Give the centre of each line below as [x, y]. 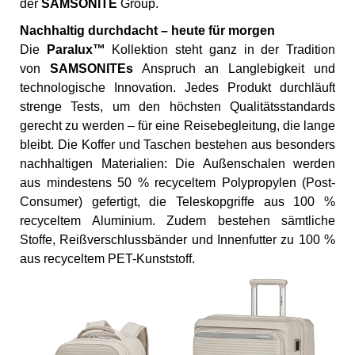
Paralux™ [76, 50]
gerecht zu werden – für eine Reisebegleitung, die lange [177, 126]
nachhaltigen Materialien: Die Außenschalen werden [177, 164]
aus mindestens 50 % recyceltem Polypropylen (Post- [177, 183]
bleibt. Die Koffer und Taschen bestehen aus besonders [177, 145]
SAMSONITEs [91, 69]
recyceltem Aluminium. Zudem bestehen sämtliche [177, 221]
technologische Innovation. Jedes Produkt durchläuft [177, 88]
